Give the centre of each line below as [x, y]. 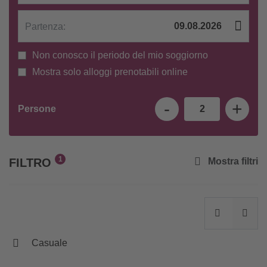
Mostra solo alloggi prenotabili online [109, 72]
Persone [37, 109]
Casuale [49, 243]
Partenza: [45, 27]
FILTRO [32, 163]
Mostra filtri [232, 161]
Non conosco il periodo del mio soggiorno [119, 55]
